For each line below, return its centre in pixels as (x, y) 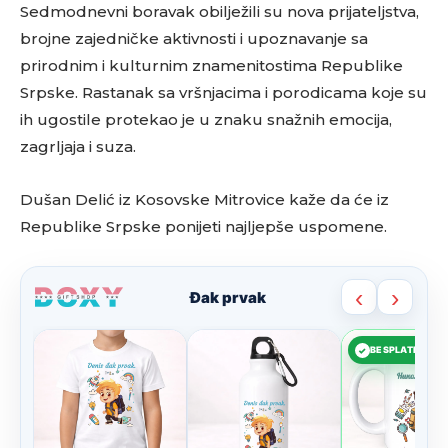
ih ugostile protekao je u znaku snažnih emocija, (206, 119)
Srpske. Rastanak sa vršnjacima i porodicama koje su (223, 92)
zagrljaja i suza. (78, 146)
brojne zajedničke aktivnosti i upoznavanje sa (194, 38)
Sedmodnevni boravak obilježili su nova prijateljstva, (219, 11)
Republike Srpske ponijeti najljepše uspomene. (203, 226)
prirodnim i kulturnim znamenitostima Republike (211, 65)
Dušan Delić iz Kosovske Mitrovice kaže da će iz (204, 199)
